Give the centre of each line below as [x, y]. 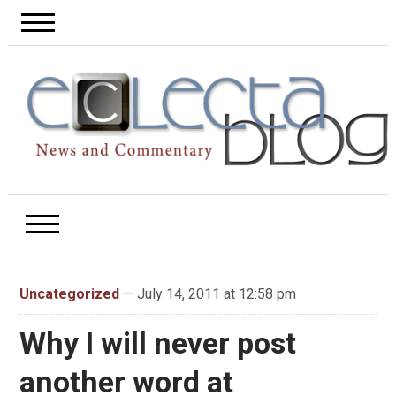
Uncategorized [69, 294]
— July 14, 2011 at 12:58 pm [207, 294]
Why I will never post [157, 343]
